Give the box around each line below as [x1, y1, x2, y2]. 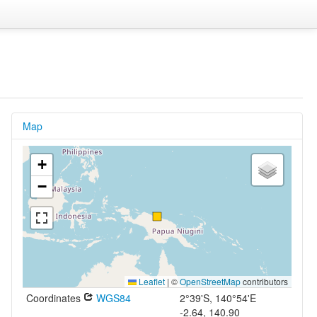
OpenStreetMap [179, 275, 241, 287]
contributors [240, 275, 288, 287]
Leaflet [136, 275, 165, 287]
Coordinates [25, 291, 83, 305]
